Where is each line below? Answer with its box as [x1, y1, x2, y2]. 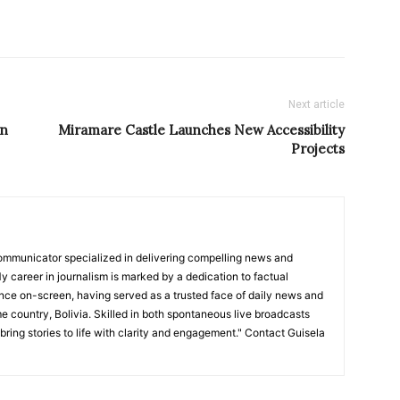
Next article [288, 98, 345, 112]
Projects [291, 140, 345, 158]
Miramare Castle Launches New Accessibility [58, 121, 345, 139]
